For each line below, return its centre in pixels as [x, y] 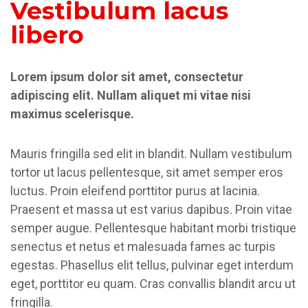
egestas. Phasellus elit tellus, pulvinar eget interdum [152, 265]
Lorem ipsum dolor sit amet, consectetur [127, 77]
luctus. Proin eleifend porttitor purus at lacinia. [135, 191]
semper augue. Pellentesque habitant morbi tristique [153, 228]
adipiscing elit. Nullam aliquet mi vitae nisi [131, 95]
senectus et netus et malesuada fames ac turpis [143, 246]
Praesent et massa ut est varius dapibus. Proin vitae [151, 209]
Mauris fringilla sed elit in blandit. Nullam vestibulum [151, 154]
